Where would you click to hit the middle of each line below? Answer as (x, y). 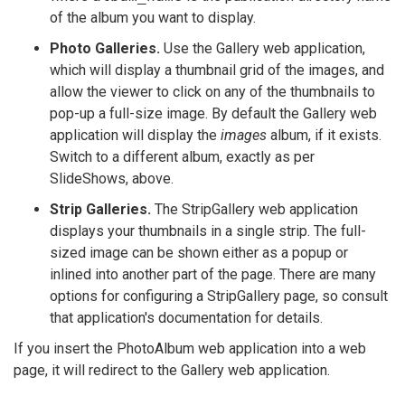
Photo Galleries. (105, 48)
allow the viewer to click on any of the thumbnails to (212, 92)
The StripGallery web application (254, 209)
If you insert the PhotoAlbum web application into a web (190, 348)
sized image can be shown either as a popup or (199, 253)
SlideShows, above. (112, 179)
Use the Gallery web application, (263, 48)
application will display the (135, 135)
